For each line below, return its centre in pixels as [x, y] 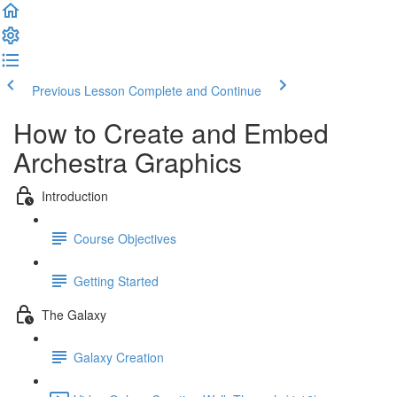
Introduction [75, 195]
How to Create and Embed [171, 132]
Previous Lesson [78, 90]
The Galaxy [74, 314]
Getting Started [116, 280]
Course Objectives [125, 238]
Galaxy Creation [119, 357]
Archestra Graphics [128, 162]
